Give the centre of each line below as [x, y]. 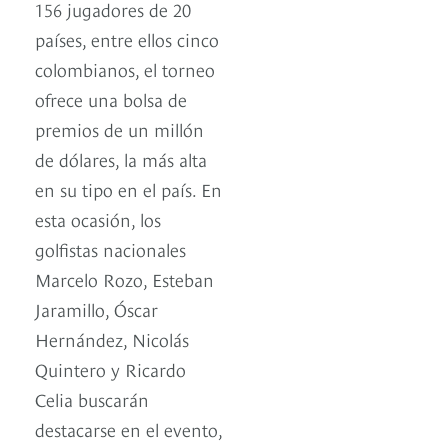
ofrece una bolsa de [111, 99]
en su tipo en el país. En [128, 189]
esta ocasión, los [98, 219]
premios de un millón [119, 129]
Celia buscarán [92, 399]
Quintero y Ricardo [110, 369]
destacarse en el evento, [128, 429]
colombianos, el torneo [125, 69]
